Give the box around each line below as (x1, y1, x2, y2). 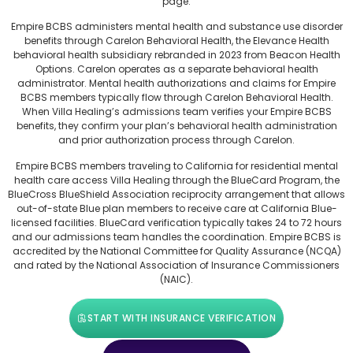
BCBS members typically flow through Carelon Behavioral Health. (20, 91, 333, 105)
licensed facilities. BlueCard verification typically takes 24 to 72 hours (11, 215, 342, 229)
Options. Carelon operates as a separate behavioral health (35, 62, 318, 76)
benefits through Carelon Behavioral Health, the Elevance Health (24, 34, 329, 48)
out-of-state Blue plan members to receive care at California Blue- (16, 201, 337, 215)
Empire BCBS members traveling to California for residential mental (15, 158, 338, 173)
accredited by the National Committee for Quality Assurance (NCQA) (12, 243, 341, 258)
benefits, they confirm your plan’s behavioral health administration (16, 119, 337, 133)
